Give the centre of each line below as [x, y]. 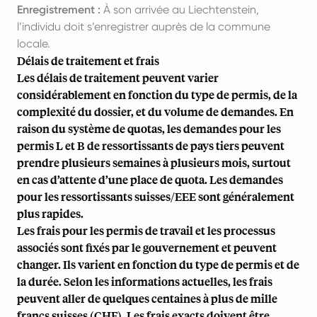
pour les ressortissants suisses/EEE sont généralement [156, 196]
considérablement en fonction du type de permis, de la [157, 94]
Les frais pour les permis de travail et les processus [146, 230]
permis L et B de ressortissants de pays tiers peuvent [151, 145]
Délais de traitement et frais [88, 60]
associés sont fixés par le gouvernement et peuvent [147, 247]
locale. [34, 44]
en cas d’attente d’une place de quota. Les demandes [150, 179]
